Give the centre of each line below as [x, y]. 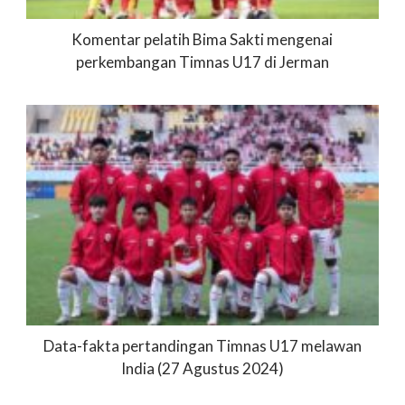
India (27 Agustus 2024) [202, 368]
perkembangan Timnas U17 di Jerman [202, 61]
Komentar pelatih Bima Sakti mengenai [202, 39]
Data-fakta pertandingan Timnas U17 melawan [202, 345]
